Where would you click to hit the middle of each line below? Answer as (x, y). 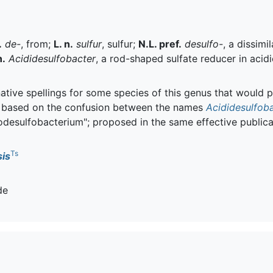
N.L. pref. (160, 44)
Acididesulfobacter (52, 58)
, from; (37, 44)
